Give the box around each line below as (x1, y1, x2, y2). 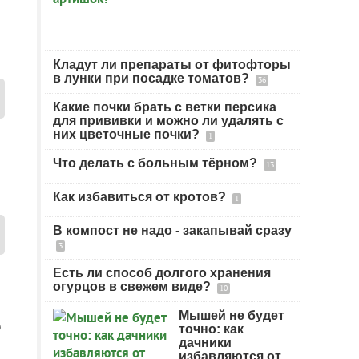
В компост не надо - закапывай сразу (53, 224, 292, 237)
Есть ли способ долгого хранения (53, 266, 271, 280)
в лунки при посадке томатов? (53, 71, 252, 85)
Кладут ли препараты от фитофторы (53, 58, 291, 71)
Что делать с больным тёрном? (53, 156, 260, 170)
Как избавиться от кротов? (53, 190, 229, 204)
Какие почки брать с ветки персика (53, 100, 276, 114)
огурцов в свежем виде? (53, 280, 214, 293)
